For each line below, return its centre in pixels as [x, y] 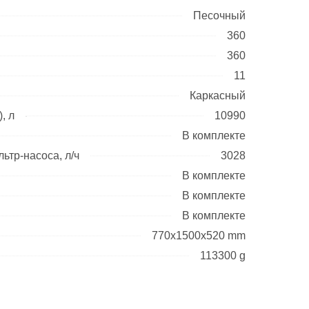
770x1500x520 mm [199, 236]
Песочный [219, 16]
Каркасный [218, 96]
